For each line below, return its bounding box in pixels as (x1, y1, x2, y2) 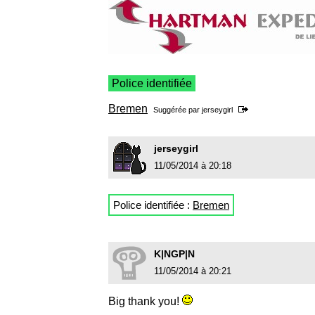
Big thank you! (108, 295, 182, 308)
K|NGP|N (154, 248, 195, 260)
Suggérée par (153, 105, 202, 115)
